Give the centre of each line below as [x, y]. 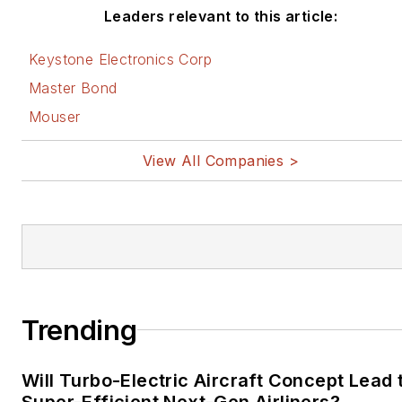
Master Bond [73, 87]
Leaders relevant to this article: [221, 16]
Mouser [55, 116]
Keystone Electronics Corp [120, 59]
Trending [79, 330]
